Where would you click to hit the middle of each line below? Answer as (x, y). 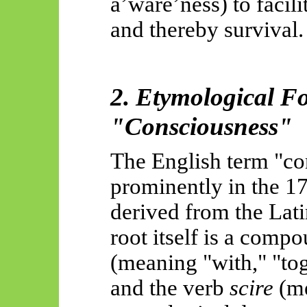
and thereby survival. (207, 29)
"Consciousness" (202, 126)
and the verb (170, 287)
